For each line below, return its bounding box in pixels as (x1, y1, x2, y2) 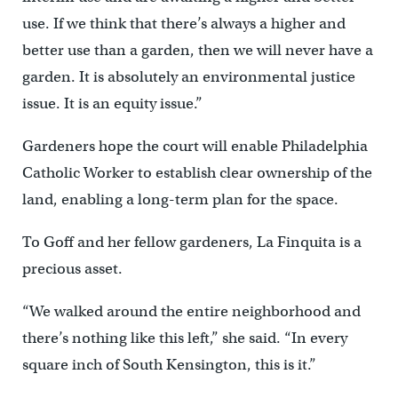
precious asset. (21, 259, 123, 278)
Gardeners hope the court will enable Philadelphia (21, 136, 368, 155)
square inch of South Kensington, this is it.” (21, 354, 316, 374)
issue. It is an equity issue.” (21, 93, 203, 113)
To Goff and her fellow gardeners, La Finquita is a (21, 232, 362, 251)
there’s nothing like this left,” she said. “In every (21, 328, 347, 347)
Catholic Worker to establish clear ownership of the (21, 163, 372, 182)
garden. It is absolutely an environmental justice (21, 67, 355, 86)
